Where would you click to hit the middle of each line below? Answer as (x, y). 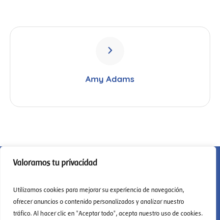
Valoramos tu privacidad (55, 163)
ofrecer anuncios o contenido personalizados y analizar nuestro (99, 202)
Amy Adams (110, 79)
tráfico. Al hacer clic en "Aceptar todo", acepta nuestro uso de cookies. (108, 213)
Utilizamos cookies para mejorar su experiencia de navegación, (99, 190)
